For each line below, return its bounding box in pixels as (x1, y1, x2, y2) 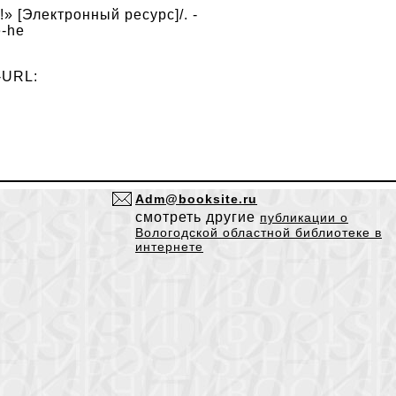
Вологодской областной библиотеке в (135, 225, 382, 240)
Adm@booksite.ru (135, 192, 257, 206)
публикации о (260, 210, 348, 225)
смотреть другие (135, 209, 260, 225)
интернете (135, 240, 203, 254)
